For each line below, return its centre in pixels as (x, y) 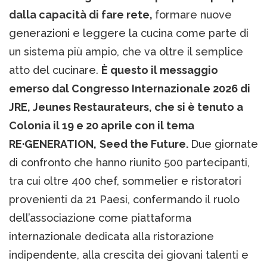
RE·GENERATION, (53, 144)
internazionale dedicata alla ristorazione (111, 236)
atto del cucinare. (55, 70)
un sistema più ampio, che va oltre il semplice (126, 51)
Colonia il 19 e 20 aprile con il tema (102, 125)
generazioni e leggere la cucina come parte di (129, 33)
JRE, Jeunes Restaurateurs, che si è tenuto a (126, 107)
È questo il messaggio (160, 70)
